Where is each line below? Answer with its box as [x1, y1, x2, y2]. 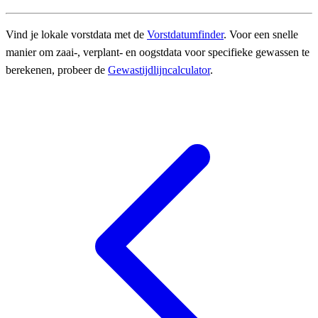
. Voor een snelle [224, 28, 298, 41]
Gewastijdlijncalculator [108, 64, 210, 77]
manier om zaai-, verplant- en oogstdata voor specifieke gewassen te [6, 46, 309, 59]
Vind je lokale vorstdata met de [6, 28, 147, 41]
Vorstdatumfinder [147, 28, 224, 41]
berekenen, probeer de [6, 64, 108, 77]
